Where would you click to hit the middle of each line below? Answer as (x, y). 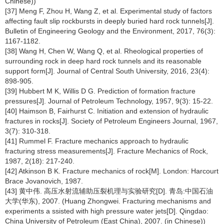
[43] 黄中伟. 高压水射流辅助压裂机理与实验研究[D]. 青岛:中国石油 (109, 191)
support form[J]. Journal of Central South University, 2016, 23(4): (107, 71)
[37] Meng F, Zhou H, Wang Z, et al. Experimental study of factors (108, 11)
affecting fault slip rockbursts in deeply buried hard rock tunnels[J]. (109, 21)
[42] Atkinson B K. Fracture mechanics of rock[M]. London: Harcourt (112, 171)
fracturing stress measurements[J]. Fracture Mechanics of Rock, (106, 151)
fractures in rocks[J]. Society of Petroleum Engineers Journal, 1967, (111, 121)
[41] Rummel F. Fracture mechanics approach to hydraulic (97, 141)
